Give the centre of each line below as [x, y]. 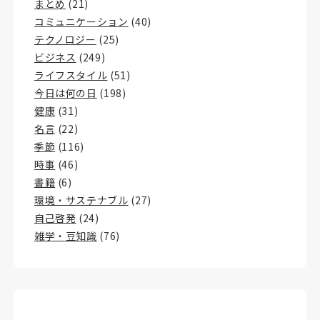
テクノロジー [65, 39]
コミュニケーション [81, 21]
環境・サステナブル [81, 200]
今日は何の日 [65, 92]
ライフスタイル [71, 75]
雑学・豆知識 [65, 235]
